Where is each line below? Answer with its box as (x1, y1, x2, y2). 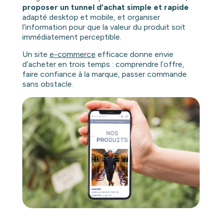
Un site (22, 50, 50, 59)
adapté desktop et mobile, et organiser (22, 12, 160, 22)
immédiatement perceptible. (22, 32, 121, 42)
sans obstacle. (22, 79, 73, 89)
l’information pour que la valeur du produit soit (22, 22, 185, 32)
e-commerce (49, 50, 96, 59)
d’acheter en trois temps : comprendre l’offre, (22, 59, 184, 69)
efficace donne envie (95, 50, 173, 59)
